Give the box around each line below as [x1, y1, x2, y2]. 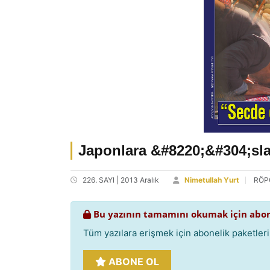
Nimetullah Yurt [184, 175, 239, 184]
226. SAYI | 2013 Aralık [83, 175, 159, 184]
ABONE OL [106, 256, 159, 268]
